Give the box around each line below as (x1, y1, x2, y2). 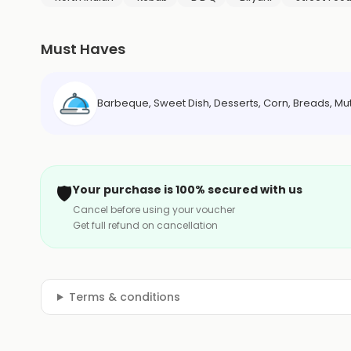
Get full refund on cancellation (73, 218, 218, 232)
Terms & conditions (68, 288, 180, 305)
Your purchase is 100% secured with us (73, 181, 302, 197)
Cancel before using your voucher (73, 202, 235, 216)
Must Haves (41, 38, 125, 59)
